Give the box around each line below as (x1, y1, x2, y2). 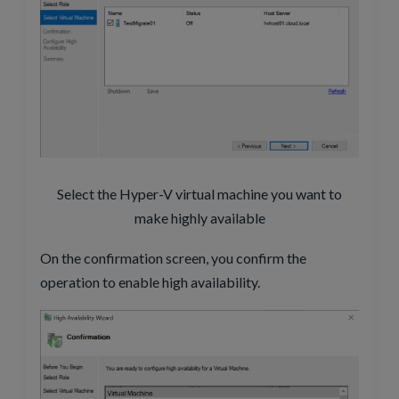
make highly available (134, 209, 265, 227)
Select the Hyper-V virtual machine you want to (57, 185, 342, 203)
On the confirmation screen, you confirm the (40, 249, 306, 267)
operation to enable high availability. (40, 273, 260, 291)
